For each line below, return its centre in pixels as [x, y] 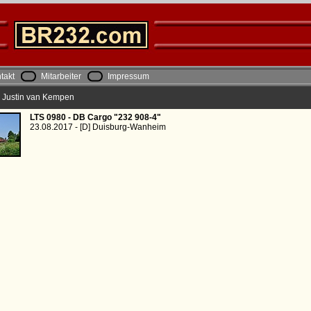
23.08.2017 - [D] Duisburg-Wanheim [98, 127]
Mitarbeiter [61, 76]
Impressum [128, 76]
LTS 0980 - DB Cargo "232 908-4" [95, 117]
